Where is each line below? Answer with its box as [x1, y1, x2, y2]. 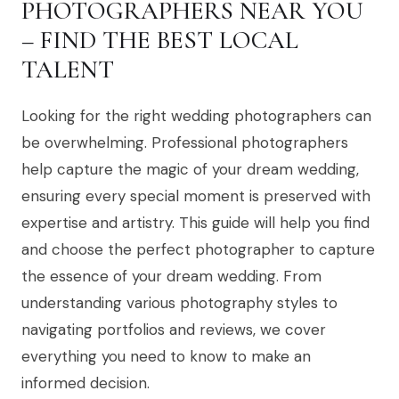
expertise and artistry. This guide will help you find [21, 213, 370, 233]
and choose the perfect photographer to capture [21, 240, 375, 260]
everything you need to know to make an [21, 346, 311, 367]
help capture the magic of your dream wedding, [21, 159, 359, 180]
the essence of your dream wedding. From [21, 266, 322, 287]
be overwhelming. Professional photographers [21, 133, 348, 153]
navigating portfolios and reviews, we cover [21, 320, 326, 340]
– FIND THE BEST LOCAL [21, 25, 298, 56]
